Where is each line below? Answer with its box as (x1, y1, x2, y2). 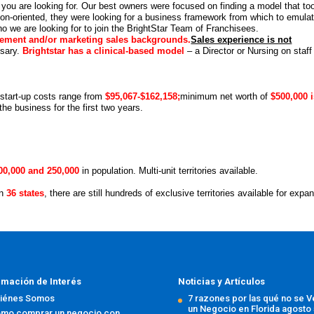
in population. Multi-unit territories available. (79, 165, 259, 177)
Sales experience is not (191, 34, 292, 46)
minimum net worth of (180, 91, 271, 102)
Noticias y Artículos (177, 275, 265, 287)
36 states (6, 188, 45, 199)
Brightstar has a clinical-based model (22, 46, 185, 57)
